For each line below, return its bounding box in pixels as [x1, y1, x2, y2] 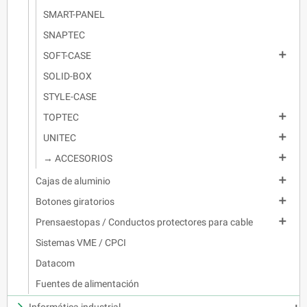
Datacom [36, 258, 75, 269]
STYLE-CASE [43, 91, 97, 103]
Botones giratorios [36, 196, 114, 208]
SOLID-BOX [43, 71, 92, 82]
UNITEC [43, 132, 76, 144]
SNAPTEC [43, 29, 85, 41]
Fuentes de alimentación [36, 278, 139, 290]
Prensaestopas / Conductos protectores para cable [36, 217, 253, 228]
